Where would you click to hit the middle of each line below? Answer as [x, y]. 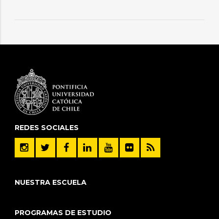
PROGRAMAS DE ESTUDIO [63, 213]
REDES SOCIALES [46, 127]
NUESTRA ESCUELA [50, 182]
